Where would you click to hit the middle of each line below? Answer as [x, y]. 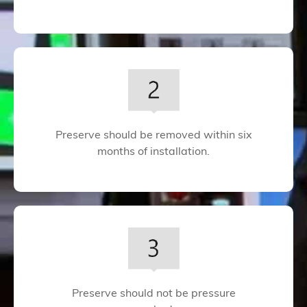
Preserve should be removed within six [153, 135]
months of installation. [153, 152]
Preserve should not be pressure [153, 294]
